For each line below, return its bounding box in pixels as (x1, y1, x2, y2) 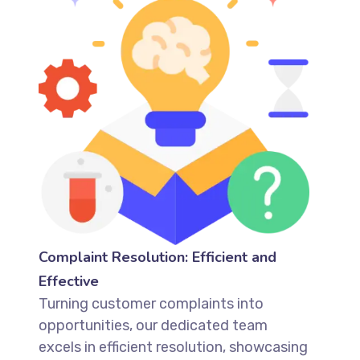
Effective (38, 271, 99, 291)
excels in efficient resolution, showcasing (38, 337, 308, 356)
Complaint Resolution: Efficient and (38, 247, 276, 267)
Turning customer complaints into (38, 294, 264, 313)
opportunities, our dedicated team (38, 316, 268, 334)
